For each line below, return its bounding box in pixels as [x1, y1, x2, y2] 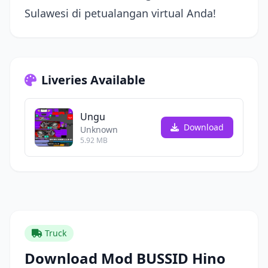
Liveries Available [41, 72, 145, 88]
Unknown [80, 124, 118, 135]
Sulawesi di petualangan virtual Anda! [25, 6, 216, 20]
